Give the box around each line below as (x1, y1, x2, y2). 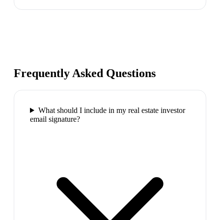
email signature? (30, 114, 80, 123)
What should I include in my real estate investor (38, 106, 185, 114)
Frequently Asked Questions (14, 67, 156, 80)
